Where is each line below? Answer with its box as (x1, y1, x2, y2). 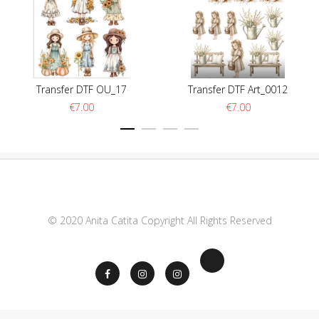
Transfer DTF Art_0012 (188, 82, 288, 96)
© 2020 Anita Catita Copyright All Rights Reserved (47, 213, 272, 227)
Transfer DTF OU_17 (36, 82, 127, 96)
